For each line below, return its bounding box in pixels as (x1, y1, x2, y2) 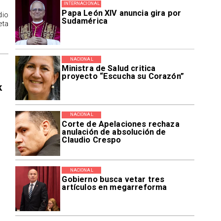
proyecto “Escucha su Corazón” (62, 72, 184, 81)
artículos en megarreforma (62, 183, 167, 192)
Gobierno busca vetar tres (62, 175, 165, 184)
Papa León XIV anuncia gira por (62, 8, 182, 18)
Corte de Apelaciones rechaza (62, 119, 180, 129)
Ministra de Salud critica (62, 64, 156, 74)
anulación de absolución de (62, 127, 166, 137)
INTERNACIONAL (63, 1, 100, 6)
